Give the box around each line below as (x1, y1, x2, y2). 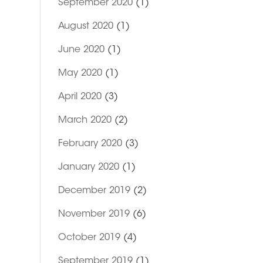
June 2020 (58, 45, 104, 55)
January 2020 (58, 163, 119, 172)
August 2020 (58, 22, 113, 31)
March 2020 (58, 116, 112, 125)
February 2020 (58, 139, 122, 149)
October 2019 (58, 233, 120, 242)
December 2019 (58, 186, 130, 195)
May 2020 (58, 69, 102, 78)
